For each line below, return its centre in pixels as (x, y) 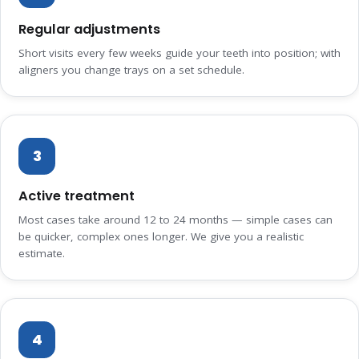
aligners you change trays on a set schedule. (131, 70)
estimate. (42, 254)
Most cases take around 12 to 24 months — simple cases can (175, 220)
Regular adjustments (89, 30)
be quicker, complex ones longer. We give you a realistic (161, 237)
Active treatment (77, 196)
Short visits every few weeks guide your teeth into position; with (179, 53)
